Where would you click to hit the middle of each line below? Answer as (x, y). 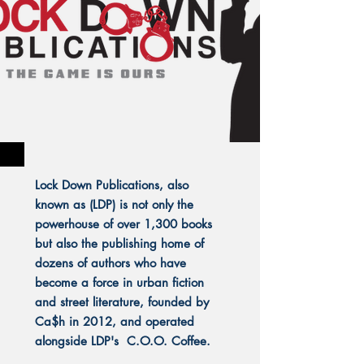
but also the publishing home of (119, 243)
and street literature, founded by (122, 302)
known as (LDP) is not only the (114, 204)
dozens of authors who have (110, 263)
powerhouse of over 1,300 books (123, 224)
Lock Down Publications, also (112, 185)
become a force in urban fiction (119, 282)
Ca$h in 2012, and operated (115, 321)
